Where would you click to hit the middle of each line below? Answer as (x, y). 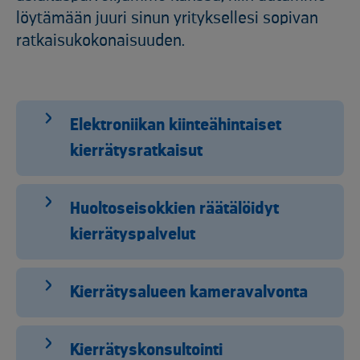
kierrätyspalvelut (133, 235)
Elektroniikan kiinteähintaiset (176, 125)
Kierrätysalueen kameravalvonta (189, 292)
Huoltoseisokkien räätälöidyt (174, 209)
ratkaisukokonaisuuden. (100, 41)
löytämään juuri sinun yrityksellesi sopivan (167, 18)
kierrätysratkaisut (136, 151)
